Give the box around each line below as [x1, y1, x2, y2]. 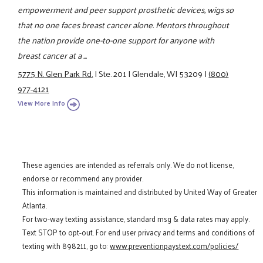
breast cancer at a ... [18, 48, 87, 63]
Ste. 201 [99, 65, 127, 81]
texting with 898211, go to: [22, 239, 110, 253]
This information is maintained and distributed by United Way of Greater [22, 185, 258, 199]
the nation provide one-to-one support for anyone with [18, 32, 215, 48]
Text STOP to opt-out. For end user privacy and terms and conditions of [22, 225, 255, 240]
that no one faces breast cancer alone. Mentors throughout [18, 17, 230, 33]
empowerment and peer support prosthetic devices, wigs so [18, 2, 234, 18]
